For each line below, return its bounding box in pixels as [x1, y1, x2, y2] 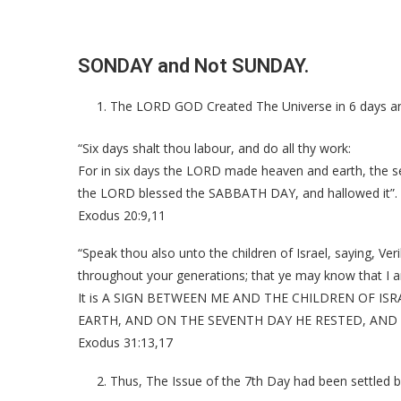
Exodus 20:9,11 [78, 206, 166, 224]
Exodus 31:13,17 [78, 333, 173, 351]
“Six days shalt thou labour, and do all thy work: [78, 139, 351, 157]
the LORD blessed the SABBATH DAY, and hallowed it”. [78, 183, 397, 201]
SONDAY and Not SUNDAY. [78, 54, 309, 77]
